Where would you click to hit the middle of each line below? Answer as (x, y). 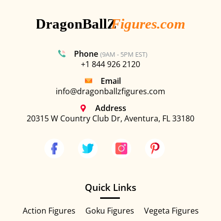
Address (110, 108)
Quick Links (110, 187)
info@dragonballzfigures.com (110, 91)
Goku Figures (110, 211)
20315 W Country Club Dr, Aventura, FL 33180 (110, 119)
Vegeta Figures (171, 211)
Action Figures (49, 211)
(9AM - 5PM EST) (124, 54)
